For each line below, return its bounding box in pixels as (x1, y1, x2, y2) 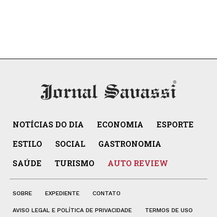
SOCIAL (55, 138, 85, 149)
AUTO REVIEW (108, 157, 168, 168)
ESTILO (13, 138, 42, 149)
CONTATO (93, 189, 121, 197)
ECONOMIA (97, 119, 143, 129)
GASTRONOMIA (98, 138, 161, 149)
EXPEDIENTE (45, 189, 79, 197)
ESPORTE (156, 119, 194, 129)
